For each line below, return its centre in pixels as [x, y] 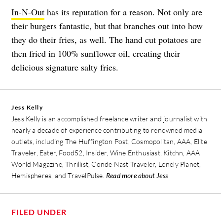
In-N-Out [28, 12]
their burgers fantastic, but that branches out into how [107, 26]
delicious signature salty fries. [65, 67]
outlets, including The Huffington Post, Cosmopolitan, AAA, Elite [109, 142]
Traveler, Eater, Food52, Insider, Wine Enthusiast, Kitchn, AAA [106, 153]
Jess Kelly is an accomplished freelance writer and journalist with [110, 119]
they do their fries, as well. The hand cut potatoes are [106, 40]
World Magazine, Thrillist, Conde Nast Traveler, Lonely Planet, [106, 164]
